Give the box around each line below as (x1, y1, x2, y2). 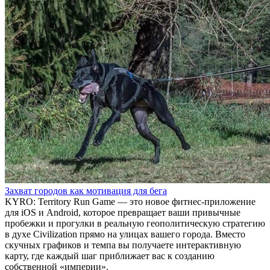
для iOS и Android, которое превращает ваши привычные (5, 207, 240, 218)
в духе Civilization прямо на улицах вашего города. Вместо (5, 229, 245, 239)
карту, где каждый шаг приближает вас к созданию (5, 251, 215, 261)
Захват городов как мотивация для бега (5, 186, 167, 196)
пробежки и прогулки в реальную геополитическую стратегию (5, 218, 265, 228)
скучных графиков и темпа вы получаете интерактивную (5, 240, 241, 250)
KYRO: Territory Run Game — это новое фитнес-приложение (5, 196, 256, 207)
